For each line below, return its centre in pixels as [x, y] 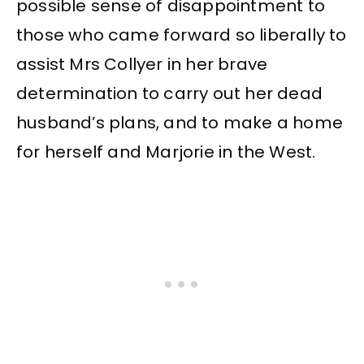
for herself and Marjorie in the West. [166, 152]
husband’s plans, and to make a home [180, 123]
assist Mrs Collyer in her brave [142, 65]
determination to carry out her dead [170, 94]
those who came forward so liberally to [182, 35]
